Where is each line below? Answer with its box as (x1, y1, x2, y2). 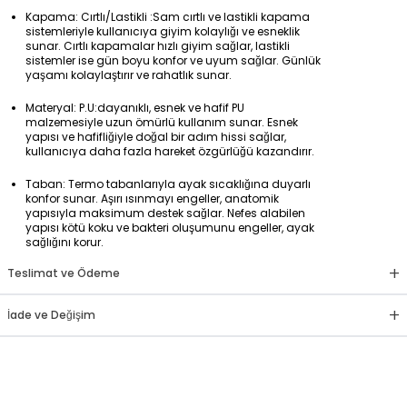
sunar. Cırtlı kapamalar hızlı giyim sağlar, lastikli (25, 37, 290, 54)
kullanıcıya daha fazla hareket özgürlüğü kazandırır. (25, 143, 314, 159)
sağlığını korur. (25, 233, 104, 250)
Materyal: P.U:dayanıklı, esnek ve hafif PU (25, 99, 244, 115)
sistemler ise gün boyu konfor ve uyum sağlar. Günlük (25, 52, 321, 68)
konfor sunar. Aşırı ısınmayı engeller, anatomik (25, 190, 279, 206)
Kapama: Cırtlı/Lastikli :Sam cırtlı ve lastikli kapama (25, 8, 310, 25)
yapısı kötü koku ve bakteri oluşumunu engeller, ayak (25, 219, 314, 235)
